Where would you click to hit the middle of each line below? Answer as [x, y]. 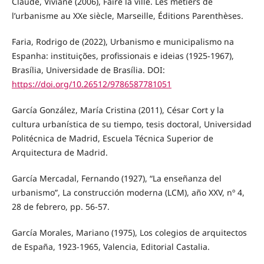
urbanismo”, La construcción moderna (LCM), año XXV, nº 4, [128, 192]
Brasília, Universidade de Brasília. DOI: [88, 70]
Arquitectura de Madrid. [60, 152]
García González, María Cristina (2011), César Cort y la [118, 110]
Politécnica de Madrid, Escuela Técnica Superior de [112, 138]
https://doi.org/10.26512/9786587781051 [91, 84]
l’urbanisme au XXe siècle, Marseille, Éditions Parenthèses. [127, 15]
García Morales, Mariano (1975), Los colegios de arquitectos [129, 232]
